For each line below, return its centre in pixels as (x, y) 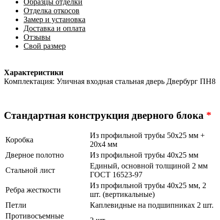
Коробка (19, 140)
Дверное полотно (35, 155)
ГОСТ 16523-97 (116, 175)
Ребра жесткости (33, 190)
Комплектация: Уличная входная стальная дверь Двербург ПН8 (110, 81)
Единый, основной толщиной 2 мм (149, 166)
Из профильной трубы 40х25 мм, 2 (148, 186)
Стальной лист (30, 170)
